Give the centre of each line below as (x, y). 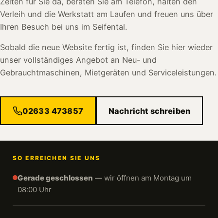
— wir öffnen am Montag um (142, 178)
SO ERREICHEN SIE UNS (57, 158)
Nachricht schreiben (149, 111)
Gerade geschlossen (55, 178)
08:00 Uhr (35, 190)
